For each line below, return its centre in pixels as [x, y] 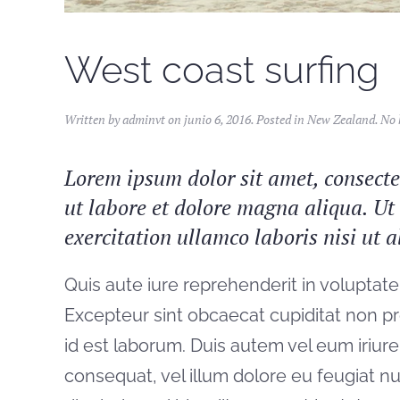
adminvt [144, 120]
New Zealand [341, 120]
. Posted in [279, 120]
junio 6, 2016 [217, 120]
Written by [93, 120]
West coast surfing [222, 71]
